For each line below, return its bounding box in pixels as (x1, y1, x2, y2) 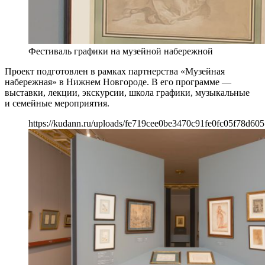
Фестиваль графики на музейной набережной (28, 46, 213, 57)
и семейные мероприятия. (5, 98, 109, 109)
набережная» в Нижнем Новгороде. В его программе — (5, 77, 231, 88)
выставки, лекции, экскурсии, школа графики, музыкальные (5, 88, 250, 98)
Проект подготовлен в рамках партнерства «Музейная (5, 66, 225, 77)
